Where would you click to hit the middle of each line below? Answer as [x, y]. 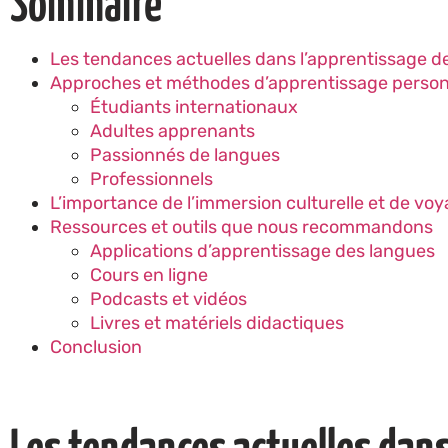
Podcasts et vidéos [168, 298]
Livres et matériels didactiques [217, 322]
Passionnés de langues [185, 154]
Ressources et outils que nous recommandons [241, 226]
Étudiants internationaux [194, 106]
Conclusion [96, 346]
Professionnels [151, 178]
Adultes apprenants [172, 130]
